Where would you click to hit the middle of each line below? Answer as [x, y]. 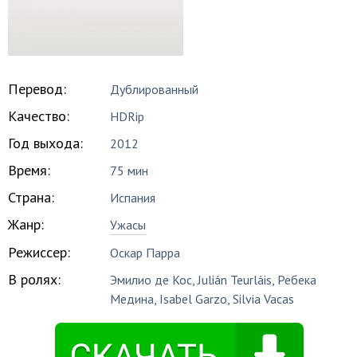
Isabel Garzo [194, 299]
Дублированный [155, 89]
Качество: [39, 116]
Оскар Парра [145, 253]
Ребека [297, 280]
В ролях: [34, 279]
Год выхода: [45, 143]
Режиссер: [39, 252]
